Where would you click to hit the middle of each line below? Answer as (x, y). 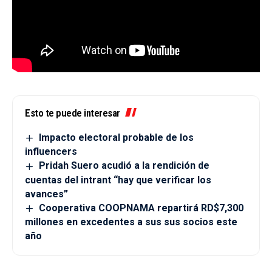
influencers (51, 152)
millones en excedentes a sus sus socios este (131, 222)
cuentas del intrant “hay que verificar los (118, 180)
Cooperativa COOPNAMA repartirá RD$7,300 (141, 208)
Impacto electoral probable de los (117, 138)
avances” (46, 194)
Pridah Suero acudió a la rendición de (124, 166)
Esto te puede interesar (73, 113)
